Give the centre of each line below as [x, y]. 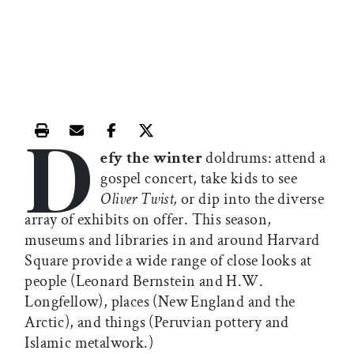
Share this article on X [222, 141]
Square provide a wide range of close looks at [168, 261]
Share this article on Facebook [217, 141]
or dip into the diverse [252, 200]
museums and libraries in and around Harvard [172, 241]
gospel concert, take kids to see [199, 179]
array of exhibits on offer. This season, [148, 220]
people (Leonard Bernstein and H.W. [144, 282]
